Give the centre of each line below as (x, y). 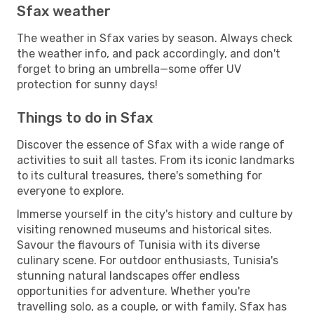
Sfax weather (64, 11)
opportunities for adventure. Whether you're (134, 291)
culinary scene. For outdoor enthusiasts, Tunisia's (148, 260)
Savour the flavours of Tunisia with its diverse (138, 245)
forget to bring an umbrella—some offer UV (129, 69)
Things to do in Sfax (85, 117)
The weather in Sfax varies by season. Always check (155, 38)
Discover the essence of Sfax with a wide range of (151, 144)
